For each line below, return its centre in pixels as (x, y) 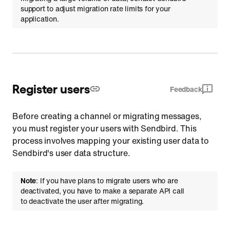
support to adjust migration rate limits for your (95, 8)
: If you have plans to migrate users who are (107, 180)
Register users (51, 88)
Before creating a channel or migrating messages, (107, 116)
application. (40, 19)
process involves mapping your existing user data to (111, 141)
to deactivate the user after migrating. (82, 201)
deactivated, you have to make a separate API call (103, 191)
